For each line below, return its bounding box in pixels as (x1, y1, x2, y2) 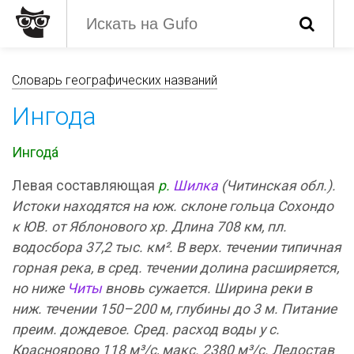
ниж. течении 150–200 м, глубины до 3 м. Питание (12, 301, 337, 317)
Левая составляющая (12, 178, 158, 194)
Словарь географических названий (12, 73, 217, 88)
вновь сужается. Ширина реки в (102, 281, 312, 296)
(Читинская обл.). (218, 178, 336, 194)
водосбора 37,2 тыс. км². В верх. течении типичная (12, 239, 341, 255)
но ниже (12, 281, 67, 296)
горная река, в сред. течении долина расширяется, (12, 260, 339, 276)
